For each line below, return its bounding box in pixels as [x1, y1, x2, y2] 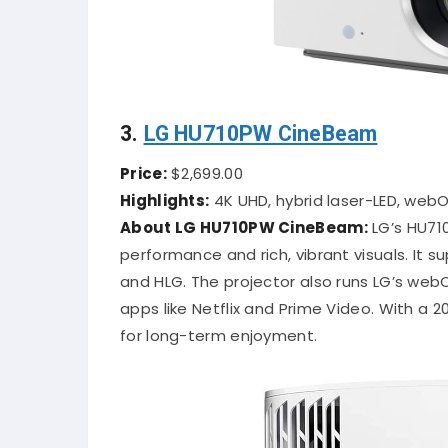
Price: [120, 158, 167, 180]
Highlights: [120, 185, 210, 207]
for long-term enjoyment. [120, 320, 318, 342]
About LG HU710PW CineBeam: [120, 212, 368, 234]
